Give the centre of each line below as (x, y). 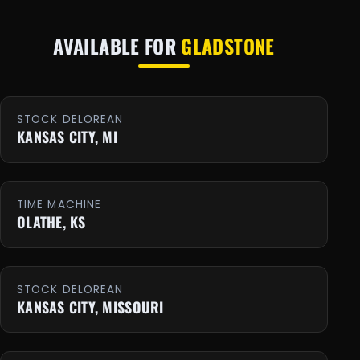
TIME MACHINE (59, 204)
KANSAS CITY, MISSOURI (90, 307)
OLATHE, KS (51, 221)
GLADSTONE (228, 45)
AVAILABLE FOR (117, 45)
